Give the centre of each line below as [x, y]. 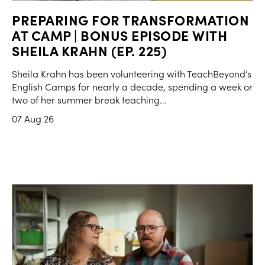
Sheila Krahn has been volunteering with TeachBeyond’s [132, 73]
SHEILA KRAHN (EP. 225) [89, 50]
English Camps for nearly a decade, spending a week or [132, 86]
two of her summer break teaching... [89, 99]
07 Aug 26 [33, 118]
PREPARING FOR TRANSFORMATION [130, 19]
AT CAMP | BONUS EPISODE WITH [119, 35]
